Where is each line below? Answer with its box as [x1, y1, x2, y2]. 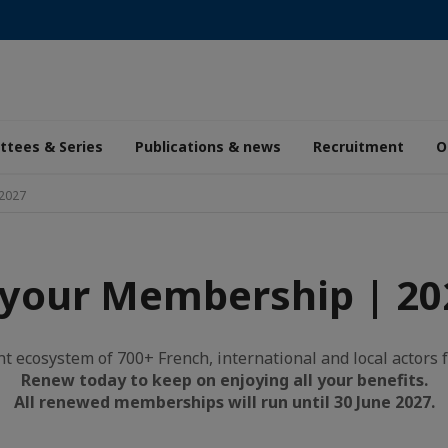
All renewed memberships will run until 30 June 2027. [13, 391, 435, 413]
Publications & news [135, 137, 281, 156]
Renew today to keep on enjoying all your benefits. [20, 369, 428, 391]
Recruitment [313, 137, 404, 156]
